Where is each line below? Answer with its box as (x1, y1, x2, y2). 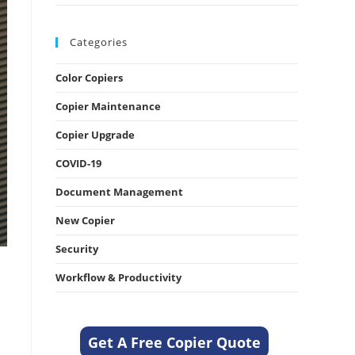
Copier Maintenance (55, 99, 161, 113)
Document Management (55, 185, 183, 199)
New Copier (55, 213, 115, 227)
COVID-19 (55, 156, 101, 170)
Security (55, 242, 98, 256)
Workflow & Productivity (55, 270, 181, 284)
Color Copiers (55, 71, 123, 85)
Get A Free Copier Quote (88, 333, 261, 352)
